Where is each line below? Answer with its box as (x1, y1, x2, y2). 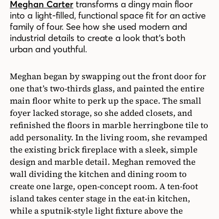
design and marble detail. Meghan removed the (10, 156, 196, 168)
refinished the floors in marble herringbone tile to (10, 119, 208, 131)
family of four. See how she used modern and (10, 21, 188, 33)
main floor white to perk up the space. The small (10, 95, 201, 107)
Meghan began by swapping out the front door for (10, 70, 206, 83)
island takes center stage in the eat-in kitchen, (10, 193, 190, 205)
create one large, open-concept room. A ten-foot (10, 180, 198, 193)
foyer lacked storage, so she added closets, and (10, 107, 192, 119)
